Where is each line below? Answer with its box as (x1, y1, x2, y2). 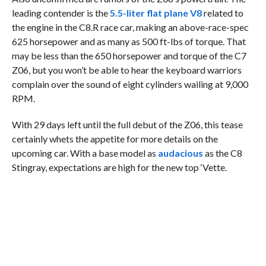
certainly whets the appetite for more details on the (11, 133, 218, 144)
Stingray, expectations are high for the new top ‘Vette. (11, 161, 227, 173)
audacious (157, 147, 203, 159)
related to (201, 7, 243, 18)
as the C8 (202, 147, 242, 159)
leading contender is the (11, 7, 110, 18)
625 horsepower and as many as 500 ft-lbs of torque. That (11, 36, 246, 47)
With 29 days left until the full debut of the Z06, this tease (11, 119, 243, 130)
